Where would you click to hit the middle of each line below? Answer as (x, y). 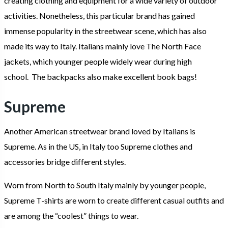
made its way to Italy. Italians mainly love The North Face (103, 46)
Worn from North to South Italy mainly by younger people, (105, 185)
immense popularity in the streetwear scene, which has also (105, 31)
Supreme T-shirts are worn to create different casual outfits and (114, 200)
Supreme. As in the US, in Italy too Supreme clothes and (98, 146)
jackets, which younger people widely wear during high (98, 61)
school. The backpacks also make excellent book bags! (101, 76)
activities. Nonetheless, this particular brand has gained (99, 15)
